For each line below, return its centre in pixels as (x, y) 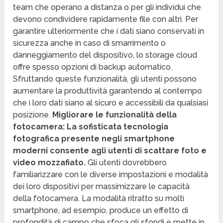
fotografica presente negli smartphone (94, 139)
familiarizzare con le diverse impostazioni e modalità (111, 175)
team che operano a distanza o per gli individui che (107, 7)
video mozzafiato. (50, 163)
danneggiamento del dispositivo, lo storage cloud (105, 55)
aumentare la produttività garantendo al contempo (108, 91)
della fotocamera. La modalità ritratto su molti (99, 199)
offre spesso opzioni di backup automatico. (93, 67)
